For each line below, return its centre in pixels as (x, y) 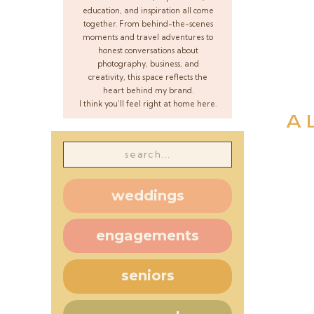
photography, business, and (148, 64)
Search (82, 152)
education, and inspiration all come (148, 11)
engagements (148, 235)
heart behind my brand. (148, 90)
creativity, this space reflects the (148, 77)
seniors (148, 275)
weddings (148, 196)
